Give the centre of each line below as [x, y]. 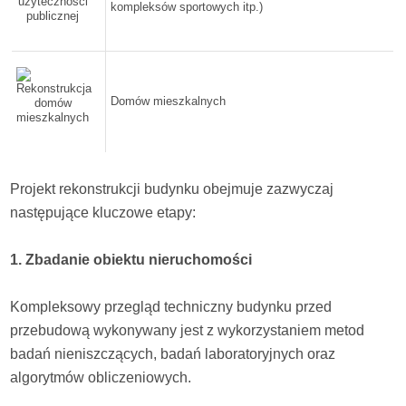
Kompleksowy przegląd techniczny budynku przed [171, 307]
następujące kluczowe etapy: [103, 213]
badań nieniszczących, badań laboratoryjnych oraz [173, 354]
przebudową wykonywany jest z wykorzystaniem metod [188, 330]
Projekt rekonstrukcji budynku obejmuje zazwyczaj [172, 189]
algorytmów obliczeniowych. [101, 377]
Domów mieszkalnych [169, 101]
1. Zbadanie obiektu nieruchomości [131, 260]
